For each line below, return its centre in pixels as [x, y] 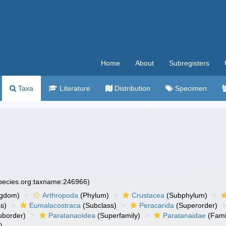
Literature [74, 88]
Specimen [190, 88]
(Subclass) [99, 205]
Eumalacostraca [55, 205]
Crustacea [148, 195]
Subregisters [189, 63]
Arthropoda [61, 195]
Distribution [131, 88]
